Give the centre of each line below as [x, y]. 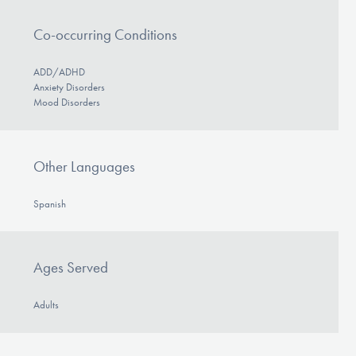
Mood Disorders [66, 103]
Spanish [49, 203]
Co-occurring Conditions [105, 35]
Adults [46, 305]
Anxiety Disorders [69, 87]
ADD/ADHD [59, 72]
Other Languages [84, 166]
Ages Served [70, 268]
